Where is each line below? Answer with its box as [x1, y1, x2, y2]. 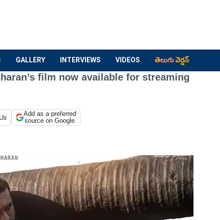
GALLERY [16, 56, 45, 64]
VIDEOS [115, 56, 140, 64]
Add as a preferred [23, 110, 76, 117]
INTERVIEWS [60, 56, 101, 64]
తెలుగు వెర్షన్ [155, 56, 189, 64]
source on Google [25, 117, 75, 124]
